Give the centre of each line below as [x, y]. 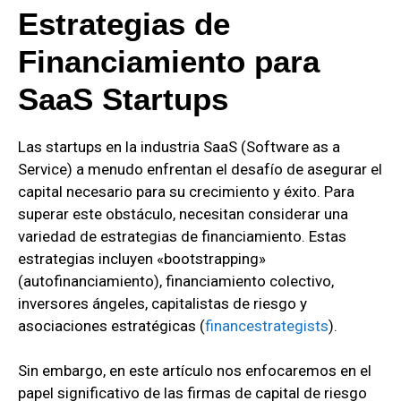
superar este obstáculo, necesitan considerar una [183, 213]
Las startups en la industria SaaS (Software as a [179, 146]
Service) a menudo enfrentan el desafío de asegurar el [200, 169]
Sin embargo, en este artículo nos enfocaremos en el [195, 371]
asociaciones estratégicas [109, 325]
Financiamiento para [169, 61]
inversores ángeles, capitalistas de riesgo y [162, 303]
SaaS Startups [123, 98]
